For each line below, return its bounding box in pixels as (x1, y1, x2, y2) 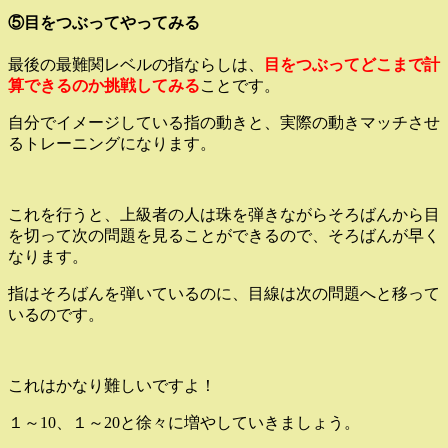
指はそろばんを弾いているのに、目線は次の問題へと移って (8, 285, 440, 303)
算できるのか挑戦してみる (8, 77, 200, 95)
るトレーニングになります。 (8, 135, 216, 153)
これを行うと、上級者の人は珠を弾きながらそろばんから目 (8, 206, 440, 224)
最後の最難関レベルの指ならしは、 (8, 56, 264, 74)
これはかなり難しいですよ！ (8, 377, 216, 395)
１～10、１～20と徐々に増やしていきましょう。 (8, 414, 360, 432)
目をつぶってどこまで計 (264, 56, 440, 74)
